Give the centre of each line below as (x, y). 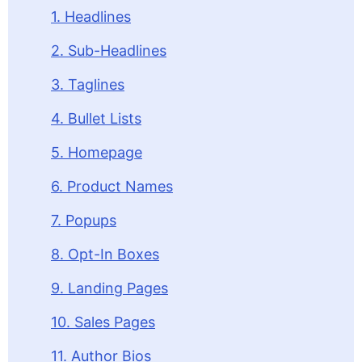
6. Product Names (112, 186)
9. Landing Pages (109, 288)
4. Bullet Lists (96, 118)
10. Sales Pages (103, 322)
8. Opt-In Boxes (105, 254)
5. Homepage (97, 152)
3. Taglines (88, 84)
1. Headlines (91, 17)
